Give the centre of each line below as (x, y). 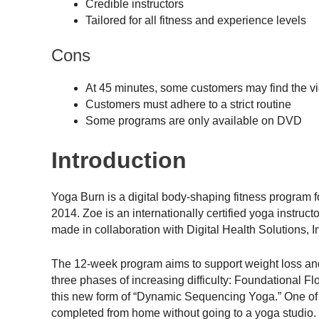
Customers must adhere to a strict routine (188, 104)
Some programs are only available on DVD (194, 120)
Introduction (119, 160)
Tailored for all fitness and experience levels (196, 20)
